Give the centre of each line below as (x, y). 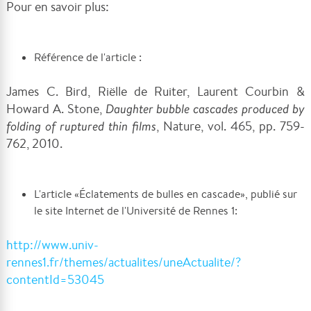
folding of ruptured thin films (82, 126)
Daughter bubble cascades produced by (205, 109)
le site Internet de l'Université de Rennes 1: (136, 211)
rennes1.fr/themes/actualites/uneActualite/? (124, 262)
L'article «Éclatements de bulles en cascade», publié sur (166, 194)
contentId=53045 (56, 279)
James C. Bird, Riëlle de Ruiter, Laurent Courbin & (155, 91)
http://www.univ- (53, 245)
